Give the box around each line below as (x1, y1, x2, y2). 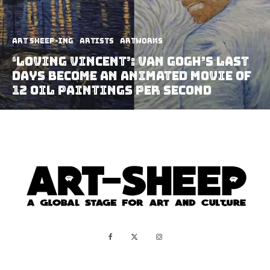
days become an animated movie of (12, 67, 251, 84)
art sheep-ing (12, 36, 74, 46)
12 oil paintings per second (12, 82, 212, 98)
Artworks (120, 36, 163, 46)
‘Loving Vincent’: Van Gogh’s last (12, 53, 249, 69)
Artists (80, 36, 114, 46)
